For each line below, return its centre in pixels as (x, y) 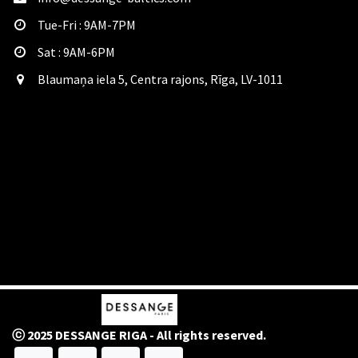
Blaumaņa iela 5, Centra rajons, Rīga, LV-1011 (160, 79)
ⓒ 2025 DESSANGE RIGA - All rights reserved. (139, 334)
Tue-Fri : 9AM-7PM (86, 25)
